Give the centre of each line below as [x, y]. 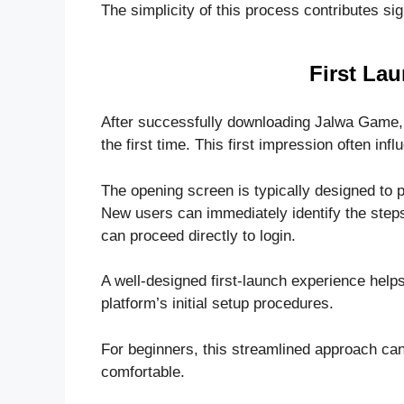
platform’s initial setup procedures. [217, 304]
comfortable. [143, 372]
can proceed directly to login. [198, 235]
